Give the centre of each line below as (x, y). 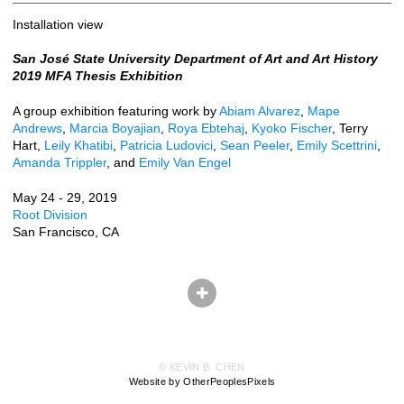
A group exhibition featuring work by (116, 110)
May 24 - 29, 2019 (65, 197)
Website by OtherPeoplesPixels (202, 382)
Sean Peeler (255, 145)
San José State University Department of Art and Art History (195, 59)
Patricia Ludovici (166, 145)
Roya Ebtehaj (206, 128)
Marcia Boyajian (115, 128)
